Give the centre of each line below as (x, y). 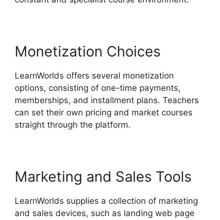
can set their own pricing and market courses (104, 113)
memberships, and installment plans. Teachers (107, 100)
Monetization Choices (88, 52)
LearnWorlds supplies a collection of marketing (106, 201)
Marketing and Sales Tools (103, 177)
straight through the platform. (73, 125)
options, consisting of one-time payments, (98, 88)
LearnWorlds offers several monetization (94, 76)
